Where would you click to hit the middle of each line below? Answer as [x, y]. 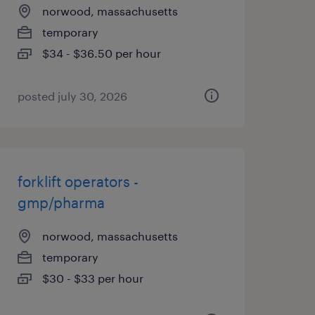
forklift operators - [78, 181]
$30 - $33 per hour [92, 278]
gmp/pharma [61, 202]
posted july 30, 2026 [72, 96]
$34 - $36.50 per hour [101, 53]
